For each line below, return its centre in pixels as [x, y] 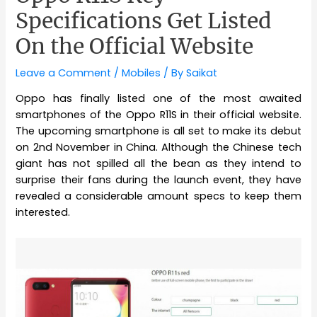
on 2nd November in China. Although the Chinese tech [158, 148]
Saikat [202, 73]
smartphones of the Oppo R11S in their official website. [158, 115]
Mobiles [142, 73]
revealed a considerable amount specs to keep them [158, 196]
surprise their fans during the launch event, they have [158, 180]
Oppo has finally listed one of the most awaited [158, 99]
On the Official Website [135, 46]
